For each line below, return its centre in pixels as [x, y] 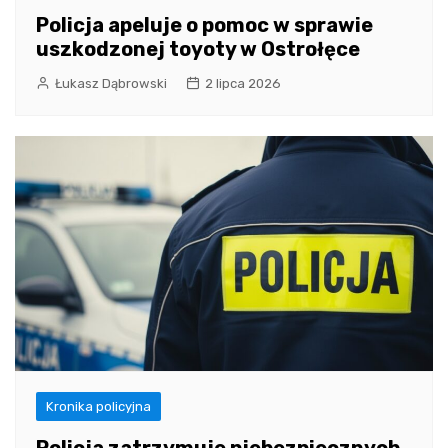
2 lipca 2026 [243, 84]
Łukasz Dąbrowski [111, 84]
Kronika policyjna [98, 407]
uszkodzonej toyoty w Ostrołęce [198, 49]
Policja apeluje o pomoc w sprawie [204, 25]
